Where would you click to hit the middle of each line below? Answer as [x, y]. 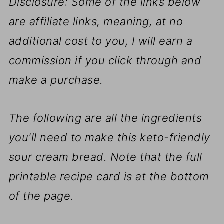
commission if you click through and [105, 61]
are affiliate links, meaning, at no [96, 22]
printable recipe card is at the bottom [109, 177]
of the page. [41, 196]
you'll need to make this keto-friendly [109, 138]
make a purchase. [56, 80]
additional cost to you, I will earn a [101, 41]
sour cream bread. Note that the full [105, 157]
